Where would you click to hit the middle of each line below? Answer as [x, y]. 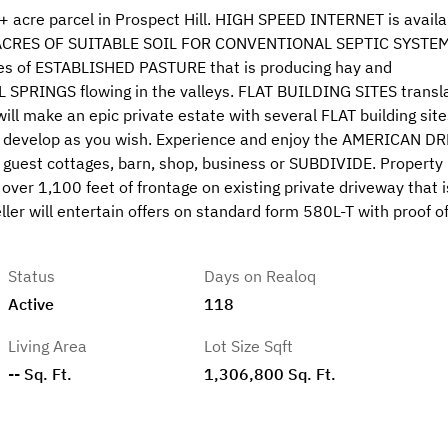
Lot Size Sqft [249, 346]
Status [32, 276]
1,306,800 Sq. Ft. [270, 373]
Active [31, 303]
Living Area [48, 346]
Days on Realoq [260, 276]
